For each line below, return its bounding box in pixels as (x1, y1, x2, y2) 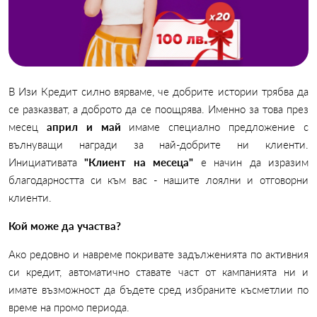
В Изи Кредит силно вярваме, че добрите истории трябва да (8, 84, 309, 99)
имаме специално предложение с (120, 120, 309, 134)
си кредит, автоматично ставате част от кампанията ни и (8, 265, 309, 279)
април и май (46, 120, 121, 134)
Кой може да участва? (8, 219, 121, 234)
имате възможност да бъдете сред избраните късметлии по (8, 282, 309, 297)
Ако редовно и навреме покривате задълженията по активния (8, 247, 309, 262)
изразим (268, 155, 309, 170)
